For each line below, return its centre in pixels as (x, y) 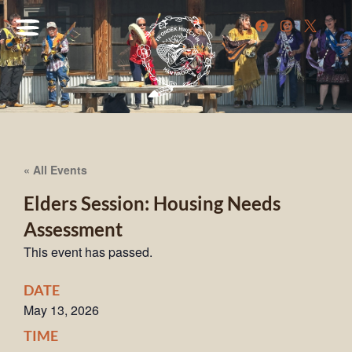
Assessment (73, 229)
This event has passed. (88, 252)
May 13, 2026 (61, 310)
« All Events (55, 169)
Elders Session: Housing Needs (152, 203)
